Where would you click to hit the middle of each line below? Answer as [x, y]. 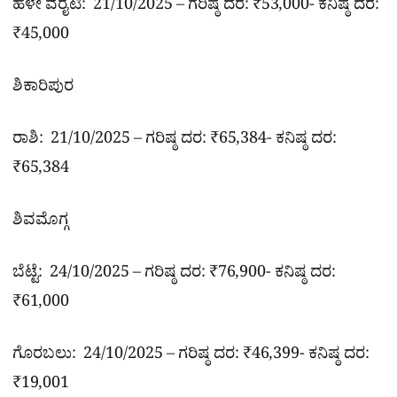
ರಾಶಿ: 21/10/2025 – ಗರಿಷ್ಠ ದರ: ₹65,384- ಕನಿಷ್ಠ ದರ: [175, 142]
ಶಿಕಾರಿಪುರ [43, 90]
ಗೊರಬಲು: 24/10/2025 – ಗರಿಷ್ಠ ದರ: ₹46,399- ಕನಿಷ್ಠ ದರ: [191, 357]
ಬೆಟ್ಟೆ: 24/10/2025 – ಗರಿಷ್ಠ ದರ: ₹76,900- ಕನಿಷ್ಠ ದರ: [174, 276]
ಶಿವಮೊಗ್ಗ [40, 223]
